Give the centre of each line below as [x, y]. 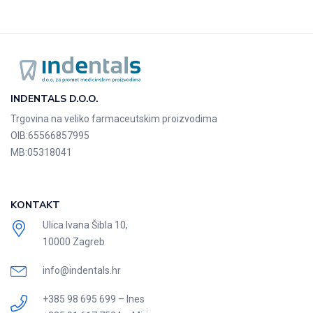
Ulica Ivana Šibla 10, [85, 225]
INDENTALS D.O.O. [54, 99]
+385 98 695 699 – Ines [93, 299]
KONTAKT [35, 205]
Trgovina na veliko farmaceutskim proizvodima [114, 118]
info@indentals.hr [81, 270]
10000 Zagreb [73, 241]
